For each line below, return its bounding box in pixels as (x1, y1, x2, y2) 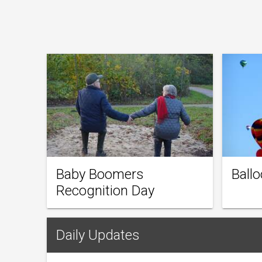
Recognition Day (56, 182, 154, 199)
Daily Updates (56, 226, 140, 243)
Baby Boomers (56, 166, 144, 182)
